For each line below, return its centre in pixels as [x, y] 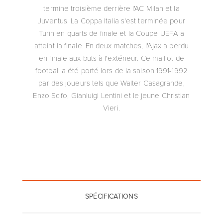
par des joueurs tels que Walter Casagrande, [111, 82]
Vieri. [111, 107]
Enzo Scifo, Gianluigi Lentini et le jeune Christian [111, 95]
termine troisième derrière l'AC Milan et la [111, 8]
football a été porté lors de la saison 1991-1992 [111, 70]
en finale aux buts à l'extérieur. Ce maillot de [111, 57]
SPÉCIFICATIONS [111, 196]
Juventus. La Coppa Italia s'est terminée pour [111, 20]
